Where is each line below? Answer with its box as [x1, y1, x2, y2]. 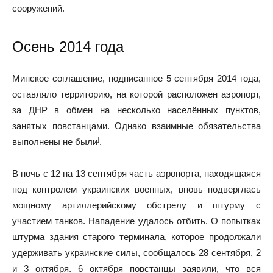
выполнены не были [12, 136, 97, 147]
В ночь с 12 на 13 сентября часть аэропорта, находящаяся [12, 168, 261, 179]
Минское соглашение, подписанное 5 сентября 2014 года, [12, 73, 261, 83]
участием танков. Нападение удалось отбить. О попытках [12, 215, 261, 226]
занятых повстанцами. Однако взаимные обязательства [12, 120, 261, 131]
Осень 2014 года [12, 38, 124, 55]
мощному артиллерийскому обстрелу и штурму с [12, 199, 261, 210]
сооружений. [12, 2, 65, 13]
